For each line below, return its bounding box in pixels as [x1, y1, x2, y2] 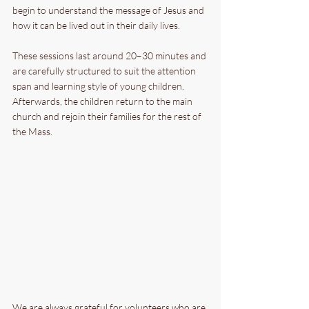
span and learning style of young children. [12, 80, 186, 92]
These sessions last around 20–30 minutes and [12, 50, 208, 61]
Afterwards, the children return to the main [12, 95, 195, 107]
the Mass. [12, 126, 52, 137]
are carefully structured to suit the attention [12, 65, 198, 77]
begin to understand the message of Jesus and [12, 4, 206, 16]
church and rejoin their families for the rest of [12, 110, 203, 122]
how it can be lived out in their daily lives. [12, 19, 180, 31]
